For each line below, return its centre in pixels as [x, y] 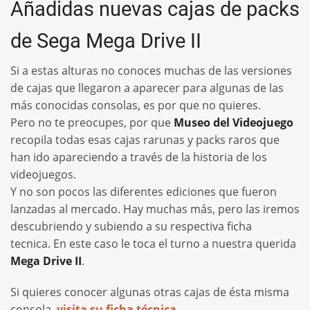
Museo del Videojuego [234, 123]
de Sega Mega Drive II [106, 41]
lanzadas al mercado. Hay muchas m [106, 209]
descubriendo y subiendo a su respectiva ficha [131, 227]
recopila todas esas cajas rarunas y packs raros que [145, 140]
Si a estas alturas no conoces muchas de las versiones [151, 71]
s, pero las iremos [253, 209]
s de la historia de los [212, 157]
